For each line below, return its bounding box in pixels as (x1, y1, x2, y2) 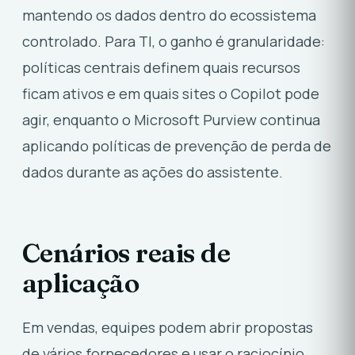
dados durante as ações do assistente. (22, 162, 283, 181)
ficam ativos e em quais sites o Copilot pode (22, 83, 319, 103)
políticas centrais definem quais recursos (22, 57, 300, 77)
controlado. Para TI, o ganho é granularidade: (22, 31, 325, 51)
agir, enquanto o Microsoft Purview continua (22, 109, 320, 129)
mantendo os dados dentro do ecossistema (22, 5, 316, 25)
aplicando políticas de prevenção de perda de (22, 136, 331, 155)
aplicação (22, 266, 139, 300)
